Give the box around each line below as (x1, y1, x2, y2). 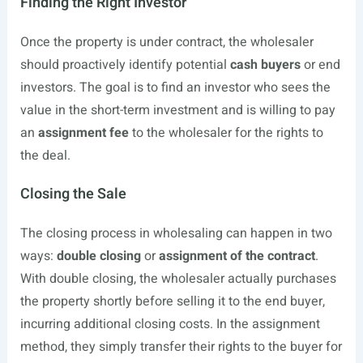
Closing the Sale (19, 183, 126, 205)
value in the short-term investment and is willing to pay (19, 100, 335, 120)
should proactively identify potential (19, 55, 230, 75)
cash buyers (229, 55, 301, 75)
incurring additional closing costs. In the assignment (19, 314, 320, 334)
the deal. (19, 146, 70, 165)
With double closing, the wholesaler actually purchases (19, 269, 336, 288)
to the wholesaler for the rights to (128, 123, 323, 143)
